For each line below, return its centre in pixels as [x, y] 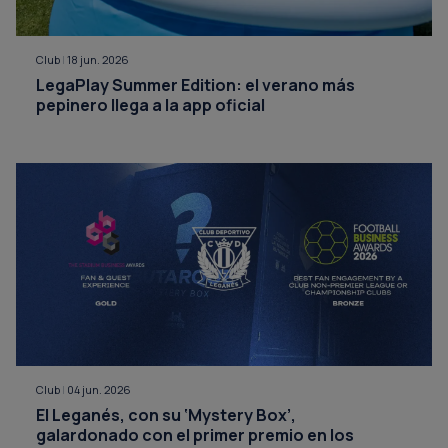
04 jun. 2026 [99, 389]
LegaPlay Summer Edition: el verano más [195, 84]
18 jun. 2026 [98, 59]
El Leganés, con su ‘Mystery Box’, [166, 414]
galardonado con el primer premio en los [195, 434]
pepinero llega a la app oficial [150, 104]
